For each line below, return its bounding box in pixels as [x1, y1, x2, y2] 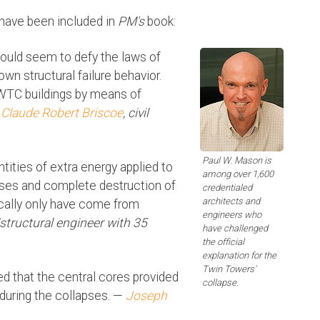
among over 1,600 [202, 169, 274, 180]
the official [202, 236, 244, 248]
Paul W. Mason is [202, 155, 271, 166]
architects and [202, 196, 260, 207]
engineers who [202, 209, 261, 221]
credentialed [202, 182, 252, 194]
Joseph [126, 289, 167, 304]
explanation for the [202, 250, 276, 261]
